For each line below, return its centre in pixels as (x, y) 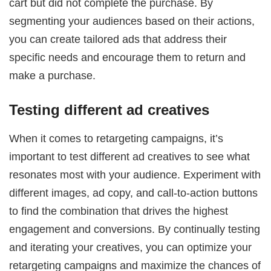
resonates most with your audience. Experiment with (135, 174)
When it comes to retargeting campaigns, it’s (116, 138)
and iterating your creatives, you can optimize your (131, 247)
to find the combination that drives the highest (119, 211)
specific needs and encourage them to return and (128, 57)
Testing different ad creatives (109, 110)
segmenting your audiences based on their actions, (132, 21)
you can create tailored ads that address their (118, 39)
